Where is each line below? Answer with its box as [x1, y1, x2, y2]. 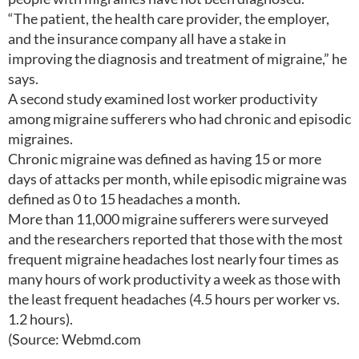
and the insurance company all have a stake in [8, 30, 286, 47]
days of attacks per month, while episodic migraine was [8, 170, 347, 188]
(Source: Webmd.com [8, 330, 141, 348]
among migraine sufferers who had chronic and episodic [8, 110, 351, 127]
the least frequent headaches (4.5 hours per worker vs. [8, 290, 340, 308]
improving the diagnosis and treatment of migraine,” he [8, 50, 347, 67]
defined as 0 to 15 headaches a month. [8, 190, 240, 208]
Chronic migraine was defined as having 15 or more [8, 150, 321, 167]
